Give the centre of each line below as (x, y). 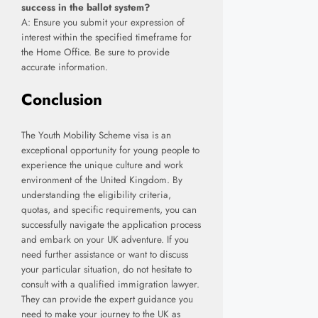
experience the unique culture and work (102, 165)
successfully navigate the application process (111, 224)
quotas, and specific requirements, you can (109, 209)
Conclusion (62, 100)
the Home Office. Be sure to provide (95, 52)
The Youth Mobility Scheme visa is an (96, 135)
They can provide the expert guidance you (107, 299)
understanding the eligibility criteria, (96, 194)
